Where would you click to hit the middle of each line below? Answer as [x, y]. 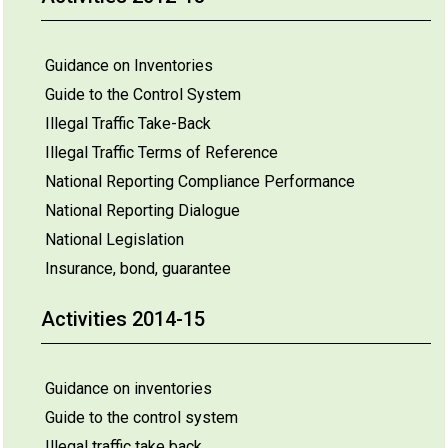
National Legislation [114, 239]
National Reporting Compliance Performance [200, 181]
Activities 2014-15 [123, 319]
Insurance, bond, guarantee [138, 268]
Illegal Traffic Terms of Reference [161, 152]
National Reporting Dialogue [142, 210]
